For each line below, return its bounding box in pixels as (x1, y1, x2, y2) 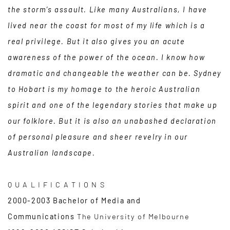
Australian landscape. (8, 148, 95, 158)
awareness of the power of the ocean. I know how (8, 52, 205, 62)
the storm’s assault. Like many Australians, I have (8, 5, 208, 14)
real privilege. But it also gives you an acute (8, 36, 185, 46)
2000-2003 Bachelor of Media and (8, 196, 141, 205)
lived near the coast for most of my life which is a (8, 21, 205, 30)
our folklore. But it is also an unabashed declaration (8, 116, 217, 126)
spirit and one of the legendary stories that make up (8, 100, 218, 110)
